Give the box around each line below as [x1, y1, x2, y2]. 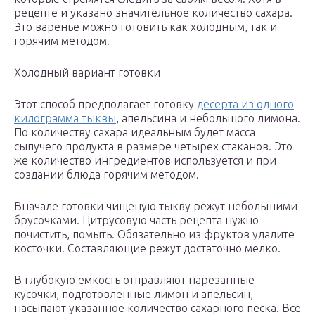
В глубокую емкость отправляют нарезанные [14, 274, 255, 287]
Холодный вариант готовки [14, 66, 160, 79]
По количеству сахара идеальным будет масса [14, 126, 255, 139]
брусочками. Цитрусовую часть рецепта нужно [14, 214, 259, 227]
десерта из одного [197, 98, 294, 111]
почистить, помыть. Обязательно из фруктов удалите [14, 228, 295, 241]
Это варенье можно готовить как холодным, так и [14, 20, 277, 34]
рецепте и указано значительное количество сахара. [14, 6, 292, 20]
